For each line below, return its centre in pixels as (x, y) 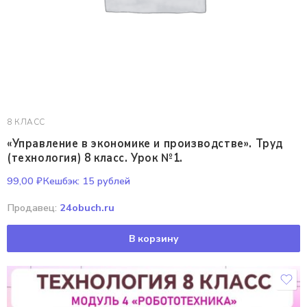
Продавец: (33, 208)
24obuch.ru (87, 208)
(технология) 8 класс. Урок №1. (95, 158)
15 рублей (105, 181)
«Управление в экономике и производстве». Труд (145, 144)
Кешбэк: (61, 181)
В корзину (153, 238)
